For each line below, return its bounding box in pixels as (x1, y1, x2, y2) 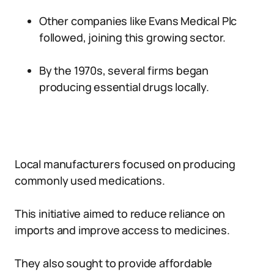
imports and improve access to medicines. (15, 223, 230, 237)
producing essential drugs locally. (39, 80, 209, 94)
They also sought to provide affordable (15, 256, 213, 270)
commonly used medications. (15, 173, 165, 188)
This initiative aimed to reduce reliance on (15, 206, 226, 221)
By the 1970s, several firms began (39, 63, 209, 78)
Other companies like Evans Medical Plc (39, 13, 237, 28)
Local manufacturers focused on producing (15, 157, 235, 171)
